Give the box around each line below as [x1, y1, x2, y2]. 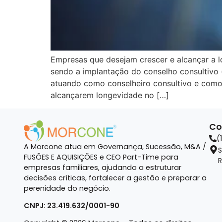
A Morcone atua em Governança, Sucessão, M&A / [24, 141, 206, 152]
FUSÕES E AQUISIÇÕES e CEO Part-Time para [24, 152, 178, 162]
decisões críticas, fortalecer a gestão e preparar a [24, 172, 207, 183]
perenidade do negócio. [24, 183, 111, 193]
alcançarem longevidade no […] [51, 90, 169, 101]
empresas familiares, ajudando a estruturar [24, 162, 181, 172]
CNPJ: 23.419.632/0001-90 [24, 200, 119, 211]
